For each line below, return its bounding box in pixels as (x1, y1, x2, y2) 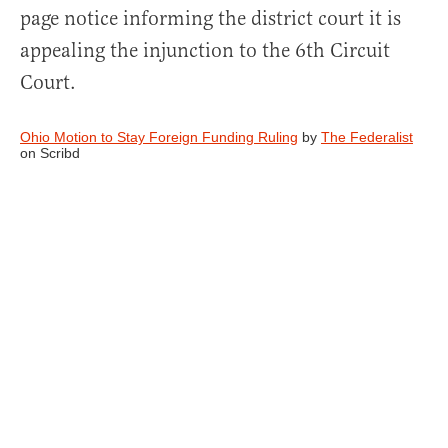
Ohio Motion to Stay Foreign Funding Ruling (20, 129, 298, 146)
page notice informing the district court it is (20, 6, 401, 32)
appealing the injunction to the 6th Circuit (20, 38, 390, 64)
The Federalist (321, 129, 413, 146)
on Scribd (20, 145, 80, 162)
